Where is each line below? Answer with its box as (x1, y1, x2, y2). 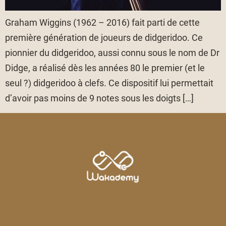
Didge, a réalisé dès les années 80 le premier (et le (5, 63, 205, 74)
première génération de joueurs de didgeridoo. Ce (5, 32, 203, 43)
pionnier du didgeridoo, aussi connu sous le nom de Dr (5, 47, 219, 59)
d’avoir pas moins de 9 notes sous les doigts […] (5, 93, 194, 104)
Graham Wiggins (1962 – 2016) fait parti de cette (5, 17, 200, 28)
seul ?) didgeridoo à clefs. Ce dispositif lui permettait (5, 78, 213, 89)
